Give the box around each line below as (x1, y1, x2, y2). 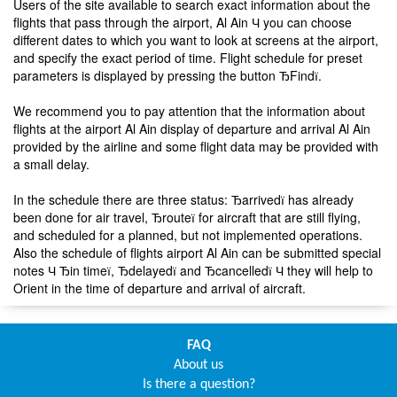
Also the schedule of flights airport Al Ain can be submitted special (13, 243, 381, 261)
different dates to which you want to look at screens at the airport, (13, 30, 378, 49)
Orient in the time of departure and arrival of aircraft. (13, 278, 306, 297)
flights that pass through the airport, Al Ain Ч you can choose (13, 12, 352, 31)
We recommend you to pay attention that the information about (13, 101, 365, 120)
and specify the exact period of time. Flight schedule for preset (13, 48, 362, 66)
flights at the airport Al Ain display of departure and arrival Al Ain (13, 119, 370, 137)
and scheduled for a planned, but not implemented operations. (13, 225, 362, 244)
